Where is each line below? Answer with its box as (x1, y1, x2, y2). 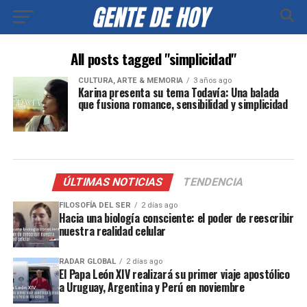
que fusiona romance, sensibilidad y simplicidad (77, 96, 288, 112)
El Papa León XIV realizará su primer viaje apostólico (58, 265, 290, 282)
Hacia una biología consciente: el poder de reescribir (58, 210, 294, 226)
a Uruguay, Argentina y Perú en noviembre (58, 278, 245, 295)
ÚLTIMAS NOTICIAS (62, 175, 165, 188)
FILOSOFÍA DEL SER (58, 201, 131, 210)
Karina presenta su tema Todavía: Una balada (77, 84, 279, 101)
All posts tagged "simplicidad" (71, 48, 236, 69)
